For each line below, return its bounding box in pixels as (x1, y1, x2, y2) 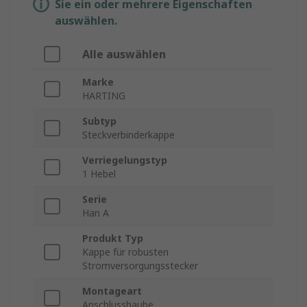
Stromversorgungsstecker (82, 259, 198, 273)
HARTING (82, 89, 125, 103)
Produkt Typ (82, 232, 143, 245)
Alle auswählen (82, 47, 166, 62)
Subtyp (82, 114, 116, 128)
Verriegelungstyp (82, 153, 167, 167)
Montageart (82, 284, 142, 298)
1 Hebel (82, 167, 116, 181)
